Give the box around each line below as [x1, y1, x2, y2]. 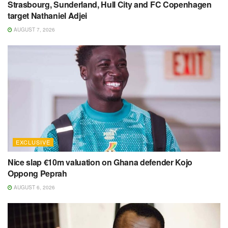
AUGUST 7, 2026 [12, 26, 55, 34]
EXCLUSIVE [16, 138, 50, 147]
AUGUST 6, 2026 [12, 184, 55, 191]
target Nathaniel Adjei [8, 10, 87, 22]
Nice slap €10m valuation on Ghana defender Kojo [8, 156, 192, 168]
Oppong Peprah [8, 167, 67, 180]
